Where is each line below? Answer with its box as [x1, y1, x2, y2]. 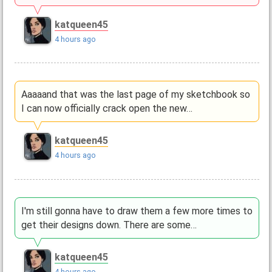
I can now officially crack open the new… [21, 103, 192, 115]
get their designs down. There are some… [21, 219, 197, 231]
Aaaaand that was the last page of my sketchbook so [21, 89, 250, 101]
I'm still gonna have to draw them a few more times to [21, 205, 253, 217]
